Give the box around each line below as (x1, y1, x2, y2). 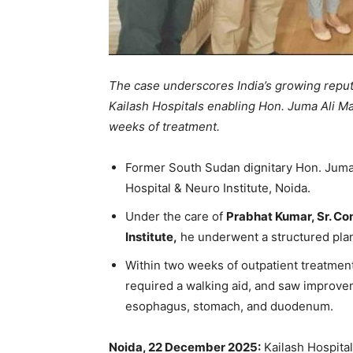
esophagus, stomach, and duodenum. (125, 299, 333, 314)
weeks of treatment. (109, 119, 220, 135)
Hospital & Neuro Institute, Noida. (125, 180, 310, 196)
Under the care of (125, 209, 226, 225)
